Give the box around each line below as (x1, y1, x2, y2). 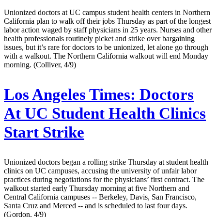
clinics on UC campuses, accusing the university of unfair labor (4, 166, 197, 175)
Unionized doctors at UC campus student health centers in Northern (4, 8, 210, 16)
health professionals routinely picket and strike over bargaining (4, 34, 195, 43)
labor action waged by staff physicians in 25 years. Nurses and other (4, 25, 212, 34)
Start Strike (4, 123, 84, 141)
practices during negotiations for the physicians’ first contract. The (4, 175, 204, 184)
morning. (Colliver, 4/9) (4, 60, 76, 69)
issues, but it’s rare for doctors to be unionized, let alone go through (4, 43, 208, 51)
